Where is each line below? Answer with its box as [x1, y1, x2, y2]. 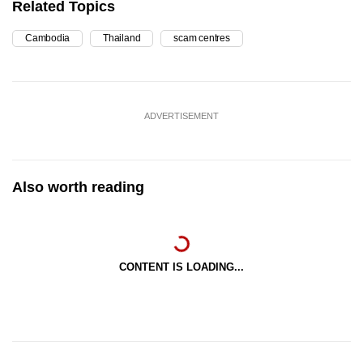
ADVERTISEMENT [144, 111, 219, 122]
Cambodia [25, 32, 70, 45]
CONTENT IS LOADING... [119, 261, 244, 274]
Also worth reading [12, 179, 144, 196]
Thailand [103, 32, 141, 45]
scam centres [173, 32, 230, 45]
